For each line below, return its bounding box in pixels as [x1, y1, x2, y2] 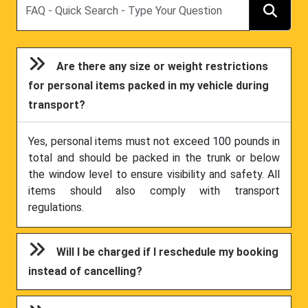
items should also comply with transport [28, 184, 280, 198]
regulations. [28, 201, 84, 214]
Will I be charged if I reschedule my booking [56, 245, 279, 259]
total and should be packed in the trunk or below [28, 151, 280, 165]
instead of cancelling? [28, 265, 143, 278]
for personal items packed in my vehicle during [28, 79, 269, 92]
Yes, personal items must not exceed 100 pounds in [28, 135, 280, 148]
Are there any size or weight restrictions [56, 60, 269, 73]
